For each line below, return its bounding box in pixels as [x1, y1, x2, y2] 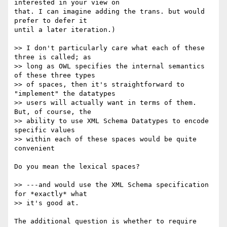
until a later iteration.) [14, 26, 116, 34]
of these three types [14, 71, 103, 80]
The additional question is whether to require [14, 217, 197, 225]
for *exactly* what [14, 190, 95, 198]
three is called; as [14, 53, 99, 61]
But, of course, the [14, 108, 99, 116]
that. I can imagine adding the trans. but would [14, 8, 205, 16]
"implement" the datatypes [14, 90, 124, 98]
